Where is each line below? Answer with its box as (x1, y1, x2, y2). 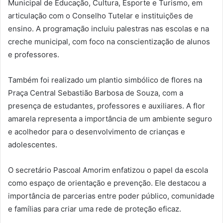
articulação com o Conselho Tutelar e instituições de (8, 11, 193, 20)
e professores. (8, 50, 59, 59)
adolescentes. (8, 140, 57, 149)
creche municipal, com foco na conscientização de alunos (8, 37, 210, 46)
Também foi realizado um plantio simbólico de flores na (8, 75, 202, 85)
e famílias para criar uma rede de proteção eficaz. (8, 204, 181, 214)
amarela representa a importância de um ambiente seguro (8, 114, 212, 123)
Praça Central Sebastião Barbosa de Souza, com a (8, 88, 183, 98)
